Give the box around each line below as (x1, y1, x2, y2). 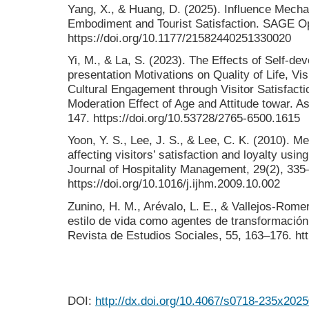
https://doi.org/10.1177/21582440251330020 (68, 30, 291, 45)
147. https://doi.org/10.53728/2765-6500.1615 (68, 111, 300, 126)
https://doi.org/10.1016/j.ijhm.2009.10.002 (68, 177, 280, 191)
